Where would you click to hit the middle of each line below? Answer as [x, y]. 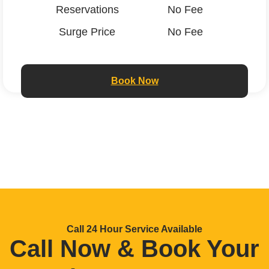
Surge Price [87, 32]
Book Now [134, 80]
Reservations [87, 9]
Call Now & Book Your [134, 248]
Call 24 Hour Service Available [134, 229]
